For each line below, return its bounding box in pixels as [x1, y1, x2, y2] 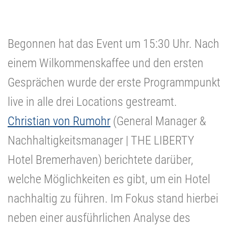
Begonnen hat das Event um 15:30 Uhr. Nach [8, 36, 219, 51]
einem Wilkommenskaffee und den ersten [8, 55, 204, 70]
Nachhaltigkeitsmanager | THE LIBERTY [8, 133, 194, 148]
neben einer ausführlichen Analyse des [8, 210, 190, 225]
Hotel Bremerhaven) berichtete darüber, [8, 152, 193, 167]
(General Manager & [110, 113, 206, 128]
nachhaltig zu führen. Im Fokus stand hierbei [8, 191, 218, 206]
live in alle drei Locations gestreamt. [8, 94, 177, 109]
